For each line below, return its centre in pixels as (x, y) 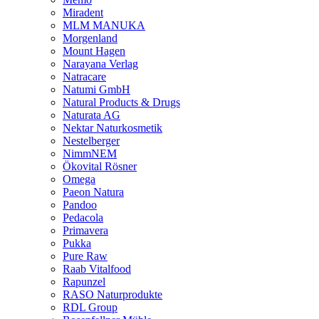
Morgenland (90, 38)
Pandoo (80, 204)
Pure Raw (85, 256)
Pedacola (83, 217)
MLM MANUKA (104, 25)
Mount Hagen (94, 51)
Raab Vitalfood (97, 268)
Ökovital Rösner (100, 166)
